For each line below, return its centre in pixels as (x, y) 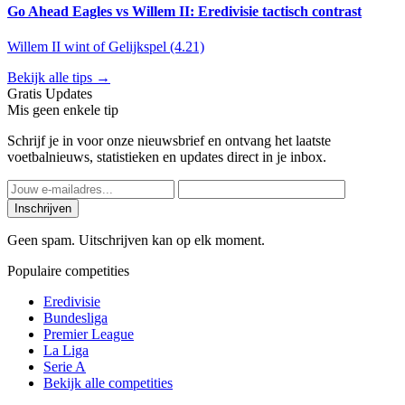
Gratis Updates (50, 94)
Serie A (65, 367)
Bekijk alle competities (108, 383)
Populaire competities (68, 271)
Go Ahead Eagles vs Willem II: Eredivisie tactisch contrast (184, 11)
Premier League (89, 334)
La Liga (66, 351)
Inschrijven (43, 209)
